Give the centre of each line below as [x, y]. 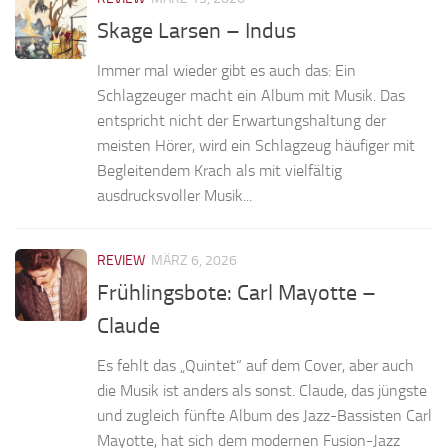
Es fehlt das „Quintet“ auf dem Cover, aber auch [255, 365]
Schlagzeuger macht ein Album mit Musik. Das [251, 95]
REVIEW [121, 260]
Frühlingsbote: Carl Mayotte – [236, 292]
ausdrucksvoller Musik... [174, 195]
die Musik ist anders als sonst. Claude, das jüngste [262, 390]
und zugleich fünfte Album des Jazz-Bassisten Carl [264, 415]
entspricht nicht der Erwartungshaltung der [241, 120]
